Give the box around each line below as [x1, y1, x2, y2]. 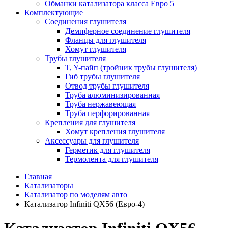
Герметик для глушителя [65, 145, 150, 154]
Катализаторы [24, 181, 73, 190]
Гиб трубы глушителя [65, 72, 140, 81]
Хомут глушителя [65, 44, 126, 53]
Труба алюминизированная [65, 90, 160, 99]
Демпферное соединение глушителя [65, 26, 190, 35]
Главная [24, 172, 52, 181]
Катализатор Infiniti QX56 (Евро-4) [24, 199, 145, 208]
